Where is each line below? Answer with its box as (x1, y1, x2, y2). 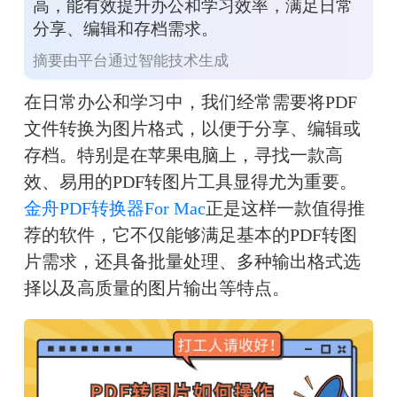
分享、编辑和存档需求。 (32, 19, 218, 39)
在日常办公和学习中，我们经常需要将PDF (23, 92, 357, 113)
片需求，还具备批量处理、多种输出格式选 (23, 252, 361, 272)
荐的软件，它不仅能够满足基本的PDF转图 (23, 225, 357, 245)
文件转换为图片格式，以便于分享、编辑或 (23, 119, 361, 139)
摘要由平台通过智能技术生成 (32, 52, 229, 70)
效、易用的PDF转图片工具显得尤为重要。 (23, 172, 357, 192)
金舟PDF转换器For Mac (23, 198, 206, 219)
